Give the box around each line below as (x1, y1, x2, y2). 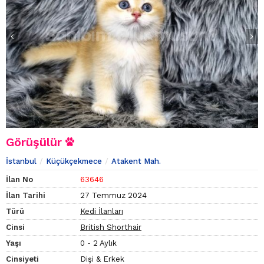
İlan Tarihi (6, 191, 45, 200)
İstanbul (6, 157, 37, 166)
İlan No (6, 175, 33, 184)
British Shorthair (80, 223, 141, 232)
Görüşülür (6, 135, 65, 150)
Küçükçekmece (46, 157, 102, 166)
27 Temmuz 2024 (80, 191, 147, 200)
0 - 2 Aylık (80, 239, 117, 248)
